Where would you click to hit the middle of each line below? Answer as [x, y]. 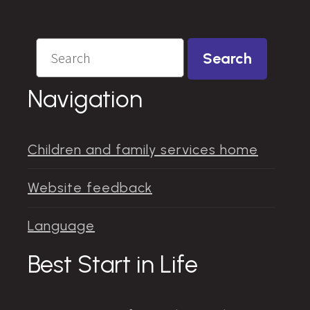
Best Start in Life [113, 265]
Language [61, 226]
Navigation [85, 99]
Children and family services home [143, 149]
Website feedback [90, 188]
